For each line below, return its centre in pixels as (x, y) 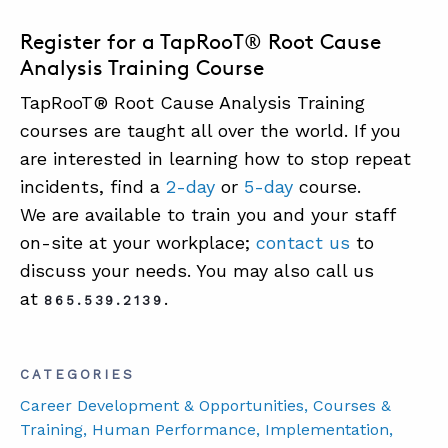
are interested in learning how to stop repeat (215, 158)
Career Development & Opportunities (162, 405)
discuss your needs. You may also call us (197, 270)
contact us (303, 242)
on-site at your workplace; (138, 242)
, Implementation (322, 429)
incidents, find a (93, 186)
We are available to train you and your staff (207, 214)
